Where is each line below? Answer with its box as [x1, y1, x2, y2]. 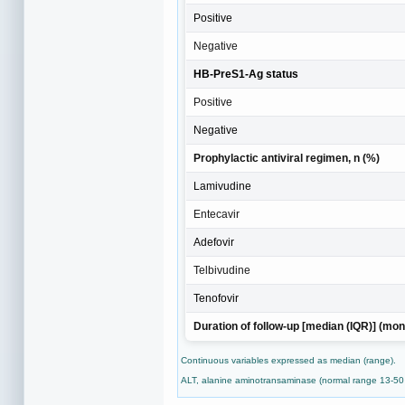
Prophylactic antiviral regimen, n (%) [193, 152, 380, 165]
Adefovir [193, 236, 234, 250]
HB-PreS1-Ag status [193, 68, 298, 81]
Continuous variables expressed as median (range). [181, 355, 396, 366]
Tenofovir [193, 292, 239, 306]
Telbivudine [193, 264, 250, 278]
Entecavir [193, 208, 240, 221]
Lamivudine [193, 180, 251, 193]
